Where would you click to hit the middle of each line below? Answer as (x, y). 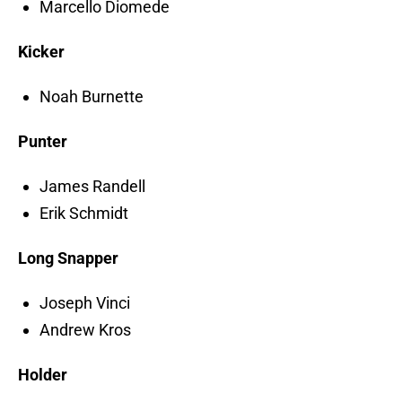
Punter (43, 142)
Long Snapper (68, 258)
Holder (43, 375)
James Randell (92, 187)
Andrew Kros (85, 330)
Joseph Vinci (85, 303)
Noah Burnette (92, 97)
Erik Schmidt (84, 214)
